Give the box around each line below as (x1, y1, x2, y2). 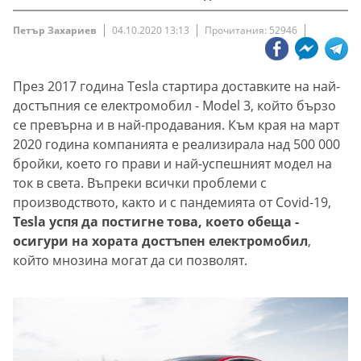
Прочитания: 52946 (205, 23, 297, 38)
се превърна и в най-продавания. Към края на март (13, 116, 339, 135)
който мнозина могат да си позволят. (13, 251, 247, 270)
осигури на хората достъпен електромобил (13, 232, 308, 251)
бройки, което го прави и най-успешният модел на (13, 155, 332, 173)
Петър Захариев (13, 23, 97, 38)
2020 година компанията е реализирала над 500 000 (13, 135, 340, 154)
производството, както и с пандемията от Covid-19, (13, 193, 331, 212)
